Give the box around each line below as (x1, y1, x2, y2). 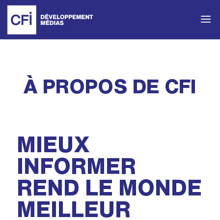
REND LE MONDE (16, 176, 202, 198)
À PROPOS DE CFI (23, 76, 197, 96)
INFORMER (16, 154, 136, 177)
